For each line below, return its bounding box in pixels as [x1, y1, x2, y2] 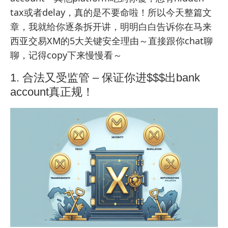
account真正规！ [10, 85, 94, 99]
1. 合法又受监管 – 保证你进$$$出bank [10, 71, 200, 84]
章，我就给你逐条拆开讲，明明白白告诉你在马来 [10, 20, 212, 33]
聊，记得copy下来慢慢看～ [10, 49, 122, 62]
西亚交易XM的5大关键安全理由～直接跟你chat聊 [10, 35, 213, 47]
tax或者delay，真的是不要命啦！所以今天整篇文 [10, 6, 212, 19]
